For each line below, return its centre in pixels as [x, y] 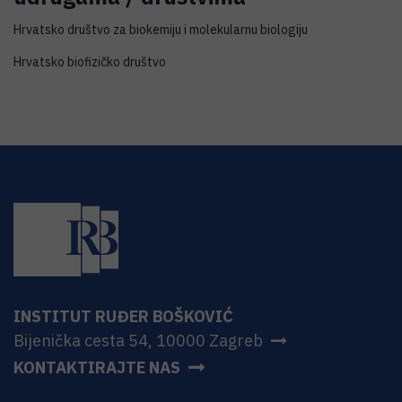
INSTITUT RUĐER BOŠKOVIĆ [123, 316]
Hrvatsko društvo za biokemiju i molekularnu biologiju [161, 30]
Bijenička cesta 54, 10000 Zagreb [138, 340]
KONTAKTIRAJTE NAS [97, 367]
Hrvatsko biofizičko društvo [90, 62]
